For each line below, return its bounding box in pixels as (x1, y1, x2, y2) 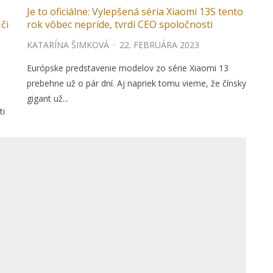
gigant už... (27, 93, 68, 104)
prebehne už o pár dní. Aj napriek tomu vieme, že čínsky (27, 77, 246, 89)
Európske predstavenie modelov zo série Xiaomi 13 (27, 62, 229, 74)
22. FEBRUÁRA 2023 (119, 39, 199, 51)
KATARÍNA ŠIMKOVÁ (27, 39, 109, 51)
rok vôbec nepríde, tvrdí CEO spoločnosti (27, 18, 213, 31)
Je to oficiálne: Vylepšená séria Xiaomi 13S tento (27, 5, 243, 18)
